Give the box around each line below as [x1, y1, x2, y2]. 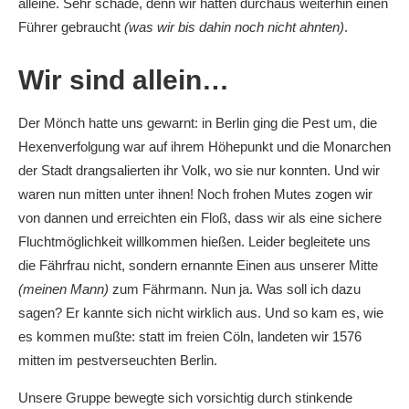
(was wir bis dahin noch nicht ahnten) [124, 18, 344, 35]
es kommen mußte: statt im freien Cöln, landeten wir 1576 [18, 328, 362, 344]
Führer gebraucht [18, 18, 124, 35]
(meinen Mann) [18, 280, 109, 297]
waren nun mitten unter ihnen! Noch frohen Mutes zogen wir [18, 185, 372, 202]
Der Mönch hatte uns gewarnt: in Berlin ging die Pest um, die [18, 114, 377, 131]
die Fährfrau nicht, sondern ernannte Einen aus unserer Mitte [18, 257, 378, 273]
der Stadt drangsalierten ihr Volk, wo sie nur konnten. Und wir [18, 162, 380, 178]
